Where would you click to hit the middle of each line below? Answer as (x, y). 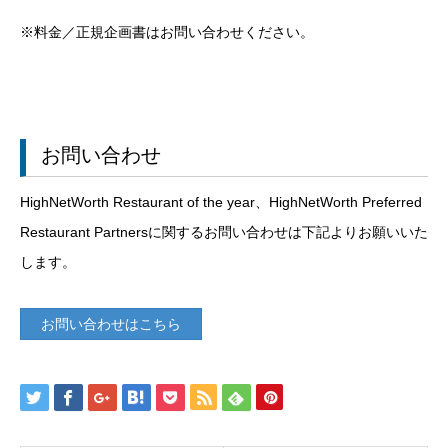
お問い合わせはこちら (111, 324)
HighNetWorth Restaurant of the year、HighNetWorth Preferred (221, 202)
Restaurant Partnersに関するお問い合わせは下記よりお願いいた (224, 232)
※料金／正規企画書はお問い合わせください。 (167, 32)
